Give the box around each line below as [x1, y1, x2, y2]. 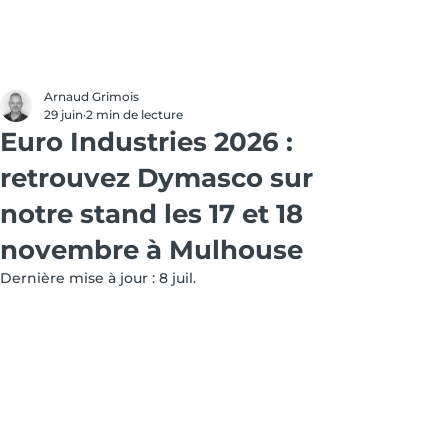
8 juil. [159, 269, 196, 287]
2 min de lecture [86, 107, 183, 122]
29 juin [44, 107, 83, 122]
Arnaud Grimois [44, 89, 139, 104]
